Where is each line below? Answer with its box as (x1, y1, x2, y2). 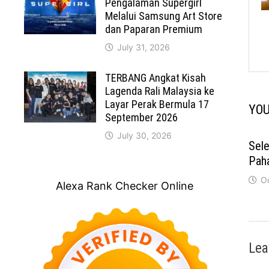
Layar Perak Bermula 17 (105, 98, 210, 111)
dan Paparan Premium (105, 23, 203, 36)
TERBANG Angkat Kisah (105, 71, 207, 85)
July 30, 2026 (117, 130, 172, 141)
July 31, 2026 (117, 42, 171, 53)
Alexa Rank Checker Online (55, 180, 193, 193)
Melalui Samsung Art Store (105, 10, 223, 23)
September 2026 (105, 111, 178, 124)
